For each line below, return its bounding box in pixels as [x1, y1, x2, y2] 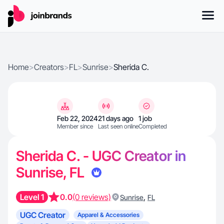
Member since [57, 122, 93, 130]
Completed [138, 122, 167, 130]
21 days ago [98, 114, 133, 122]
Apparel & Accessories [77, 211, 139, 218]
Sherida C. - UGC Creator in [16, 147, 186, 164]
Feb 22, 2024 [57, 114, 98, 122]
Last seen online [98, 122, 138, 130]
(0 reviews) [72, 192, 111, 202]
